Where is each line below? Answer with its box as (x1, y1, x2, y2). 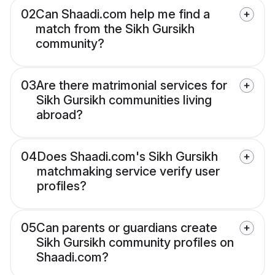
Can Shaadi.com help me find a (36, 7, 210, 22)
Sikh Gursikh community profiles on (36, 235, 234, 250)
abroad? (36, 107, 83, 123)
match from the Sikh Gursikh (36, 21, 195, 37)
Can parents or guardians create (36, 220, 217, 236)
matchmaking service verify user (37, 164, 220, 179)
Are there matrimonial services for (36, 78, 227, 93)
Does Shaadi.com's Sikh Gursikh (37, 149, 218, 165)
